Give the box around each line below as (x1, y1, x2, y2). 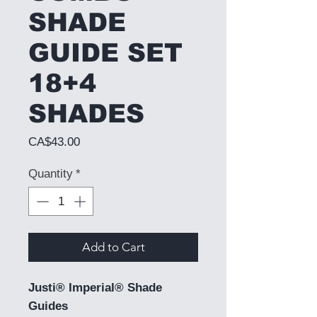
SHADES (28, 98, 144, 128)
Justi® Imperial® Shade (28, 281, 162, 295)
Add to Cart (81, 240, 145, 255)
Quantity (28, 166, 73, 180)
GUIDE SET (28, 38, 183, 67)
